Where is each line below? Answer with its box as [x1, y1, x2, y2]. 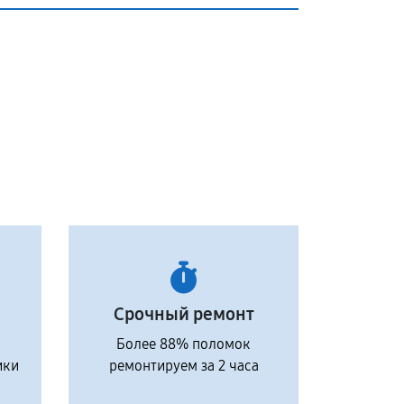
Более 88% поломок [116, 335, 251, 353]
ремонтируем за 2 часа [108, 357, 259, 374]
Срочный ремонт [113, 303, 254, 325]
